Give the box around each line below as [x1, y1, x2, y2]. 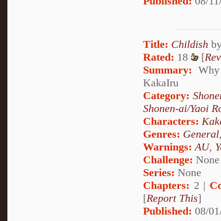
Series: [143, 166, 175, 179]
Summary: [143, 63, 192, 76]
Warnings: [143, 140, 195, 153]
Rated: [143, 50, 174, 63]
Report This [147, 191, 198, 204]
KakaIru [143, 76, 179, 89]
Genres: [143, 127, 183, 140]
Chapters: [143, 179, 189, 191]
